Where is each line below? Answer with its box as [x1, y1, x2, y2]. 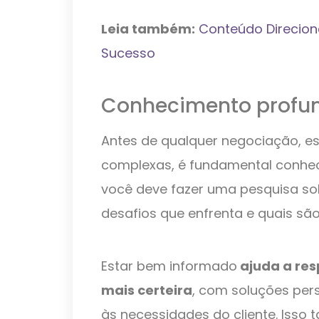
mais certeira [101, 281, 192, 299]
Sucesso [101, 43, 155, 62]
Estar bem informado [101, 256, 237, 275]
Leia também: [101, 19, 195, 38]
